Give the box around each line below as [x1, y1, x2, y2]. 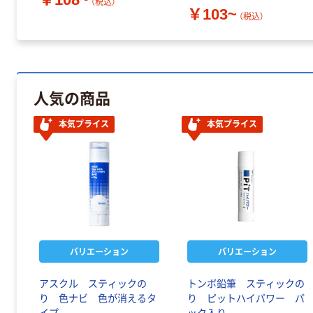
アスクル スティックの [39, 278, 147, 290]
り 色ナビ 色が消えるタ [39, 293, 156, 305]
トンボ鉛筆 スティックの [187, 278, 305, 290]
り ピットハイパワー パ [187, 293, 305, 305]
